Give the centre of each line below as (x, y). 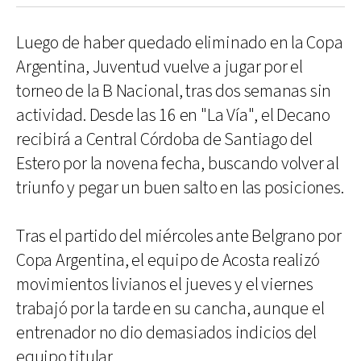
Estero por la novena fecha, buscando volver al (178, 164)
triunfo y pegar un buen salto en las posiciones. (180, 188)
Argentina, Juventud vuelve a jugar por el (160, 67)
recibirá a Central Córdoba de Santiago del (164, 140)
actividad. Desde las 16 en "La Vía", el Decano (173, 116)
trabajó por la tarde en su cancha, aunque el (170, 309)
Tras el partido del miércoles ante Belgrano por (179, 237)
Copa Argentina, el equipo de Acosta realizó (168, 261)
